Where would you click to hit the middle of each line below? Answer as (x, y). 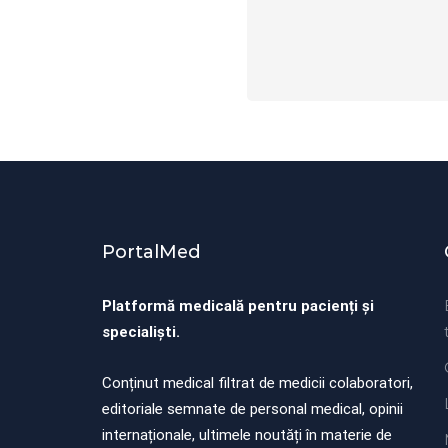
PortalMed (151, 252)
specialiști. (141, 332)
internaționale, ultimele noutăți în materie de (247, 435)
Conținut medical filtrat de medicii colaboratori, (257, 383)
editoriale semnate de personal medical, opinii (252, 409)
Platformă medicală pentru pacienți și (238, 306)
